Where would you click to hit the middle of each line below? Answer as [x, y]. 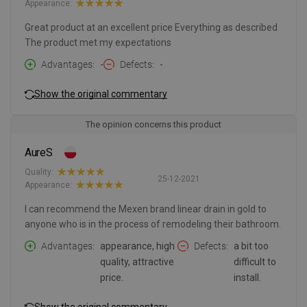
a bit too [251, 246]
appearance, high [137, 246]
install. [248, 278]
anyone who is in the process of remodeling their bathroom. [153, 224]
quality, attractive [137, 262]
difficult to [255, 262]
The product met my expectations [98, 43]
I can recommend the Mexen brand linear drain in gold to [146, 209]
